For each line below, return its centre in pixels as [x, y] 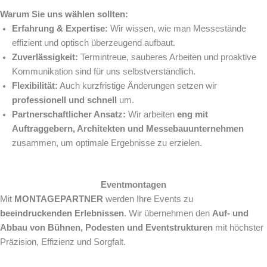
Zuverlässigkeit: [45, 58]
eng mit [193, 115]
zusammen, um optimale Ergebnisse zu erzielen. [107, 143]
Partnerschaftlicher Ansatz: [69, 115]
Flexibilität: [35, 86]
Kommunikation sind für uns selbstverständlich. [104, 72]
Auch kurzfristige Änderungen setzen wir [137, 86]
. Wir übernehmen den [168, 213]
